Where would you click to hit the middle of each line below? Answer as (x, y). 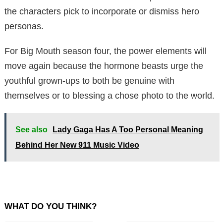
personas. (24, 26)
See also (31, 129)
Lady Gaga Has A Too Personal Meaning (128, 129)
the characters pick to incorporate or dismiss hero (102, 11)
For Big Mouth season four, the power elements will (106, 51)
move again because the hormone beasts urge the (104, 66)
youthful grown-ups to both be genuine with (89, 81)
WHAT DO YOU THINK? (51, 206)
